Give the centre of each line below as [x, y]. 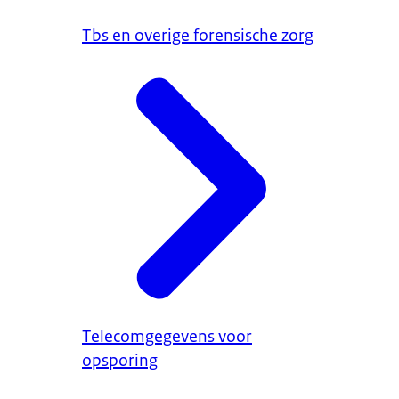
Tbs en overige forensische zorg [198, 35]
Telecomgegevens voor [167, 337]
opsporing [120, 361]
